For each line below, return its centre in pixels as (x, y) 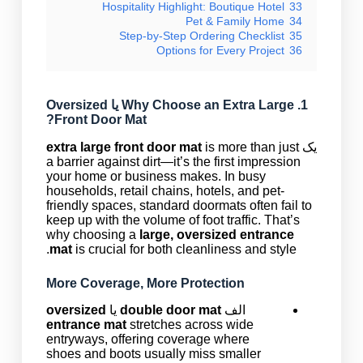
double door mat (170, 310)
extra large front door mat (124, 147)
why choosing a (92, 234)
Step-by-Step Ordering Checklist (202, 35)
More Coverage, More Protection (145, 283)
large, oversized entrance (216, 234)
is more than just (250, 147)
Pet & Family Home (235, 21)
